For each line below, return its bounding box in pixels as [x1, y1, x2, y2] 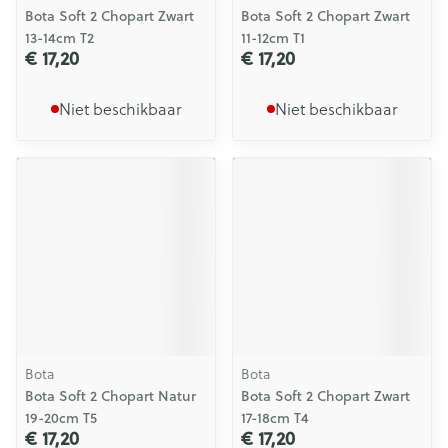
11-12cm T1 [241, 28, 305, 48]
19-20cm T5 [25, 408, 97, 428]
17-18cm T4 [241, 408, 309, 428]
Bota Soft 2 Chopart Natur [25, 386, 196, 406]
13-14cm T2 [25, 28, 94, 48]
